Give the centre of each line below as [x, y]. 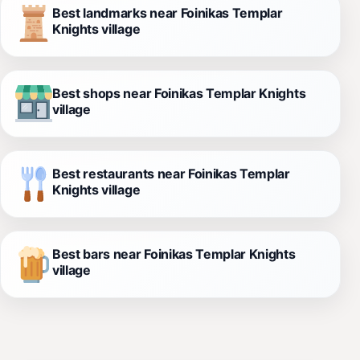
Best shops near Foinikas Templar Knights [179, 93]
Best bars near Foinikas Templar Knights [174, 254]
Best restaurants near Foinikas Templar [171, 173]
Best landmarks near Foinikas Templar [168, 12]
